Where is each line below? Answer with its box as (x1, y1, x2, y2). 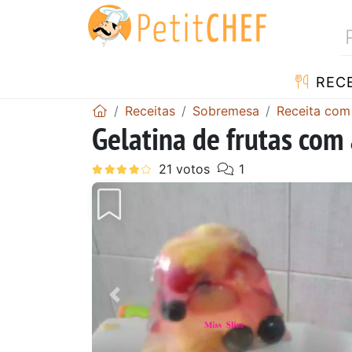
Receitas (125, 102, 175, 119)
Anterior (113, 295, 174, 315)
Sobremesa (192, 102, 259, 119)
